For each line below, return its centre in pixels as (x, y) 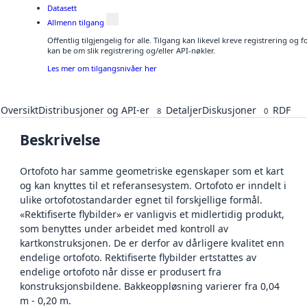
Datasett (62, 8)
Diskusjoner (229, 110)
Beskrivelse (60, 139)
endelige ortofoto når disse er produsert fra (121, 271)
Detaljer (184, 110)
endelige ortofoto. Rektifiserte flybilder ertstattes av (138, 257)
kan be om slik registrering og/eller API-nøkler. (131, 51)
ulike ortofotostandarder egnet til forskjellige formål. (141, 199)
